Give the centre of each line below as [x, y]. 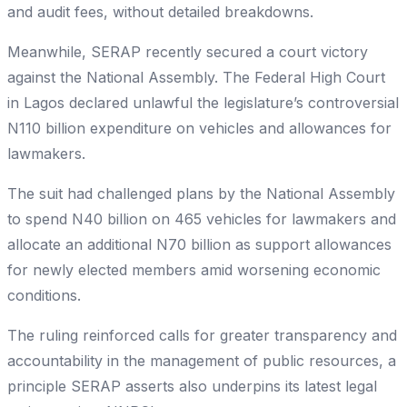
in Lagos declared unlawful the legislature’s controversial [203, 103]
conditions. [44, 296]
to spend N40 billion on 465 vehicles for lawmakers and [202, 219]
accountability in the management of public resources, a [202, 361]
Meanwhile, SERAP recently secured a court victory [188, 52]
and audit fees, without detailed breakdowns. [160, 12]
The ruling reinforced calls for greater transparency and [202, 336]
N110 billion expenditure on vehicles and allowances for [199, 129]
